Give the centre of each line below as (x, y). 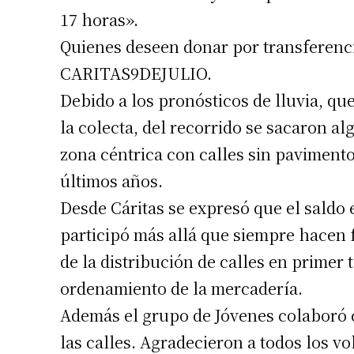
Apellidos (324, 20)
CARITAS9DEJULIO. (136, 73)
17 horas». (99, 19)
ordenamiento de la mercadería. (181, 288)
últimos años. (111, 180)
